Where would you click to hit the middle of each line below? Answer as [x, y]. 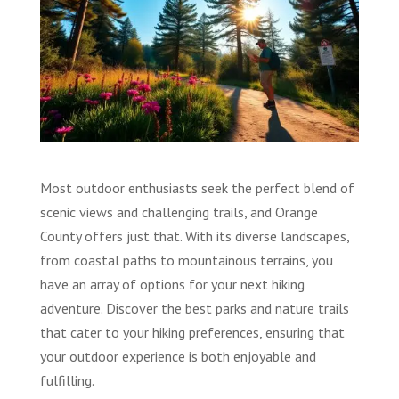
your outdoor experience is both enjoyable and [178, 356]
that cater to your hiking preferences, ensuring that [192, 332]
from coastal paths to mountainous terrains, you [186, 260]
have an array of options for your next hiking [172, 284]
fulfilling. [67, 380]
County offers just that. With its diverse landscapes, [194, 236]
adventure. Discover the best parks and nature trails [194, 308]
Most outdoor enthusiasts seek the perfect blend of [197, 187]
